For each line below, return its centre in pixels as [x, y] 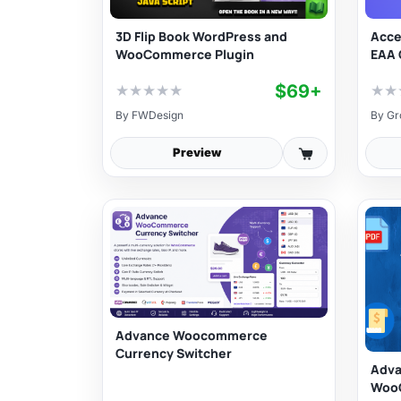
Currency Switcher [174, 353]
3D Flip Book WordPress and [201, 36]
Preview [196, 153]
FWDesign [158, 115]
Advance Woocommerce [192, 335]
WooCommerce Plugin [185, 54]
